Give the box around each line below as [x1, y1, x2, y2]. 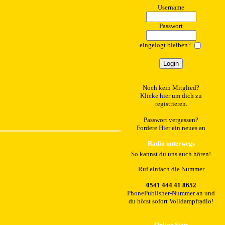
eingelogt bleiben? [140, 41, 192, 49]
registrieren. [155, 99, 187, 107]
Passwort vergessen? [144, 116, 198, 124]
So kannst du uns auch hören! [131, 150, 211, 158]
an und [195, 189, 215, 197]
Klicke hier [140, 91, 170, 99]
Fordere [137, 124, 159, 132]
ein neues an [170, 124, 205, 132]
